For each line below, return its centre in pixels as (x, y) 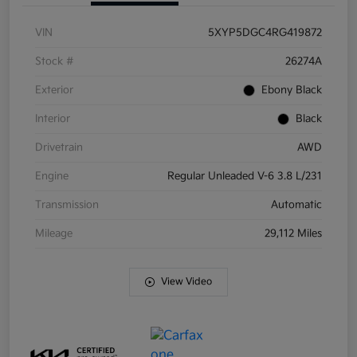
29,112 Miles (293, 234)
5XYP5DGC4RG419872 (265, 33)
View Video (186, 282)
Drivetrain (59, 148)
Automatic (296, 205)
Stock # (55, 62)
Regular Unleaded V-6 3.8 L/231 (245, 177)
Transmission (67, 205)
